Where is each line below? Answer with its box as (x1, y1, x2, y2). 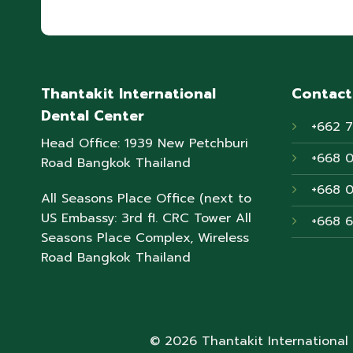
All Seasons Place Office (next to (41, 189, 251, 209)
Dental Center (41, 104, 144, 127)
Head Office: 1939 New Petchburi (41, 133, 248, 153)
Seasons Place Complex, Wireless (41, 229, 249, 248)
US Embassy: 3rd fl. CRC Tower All (41, 209, 251, 229)
